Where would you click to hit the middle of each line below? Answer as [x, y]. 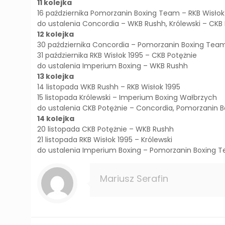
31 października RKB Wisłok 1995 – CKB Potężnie [117, 55]
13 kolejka [56, 77]
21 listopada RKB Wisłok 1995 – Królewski [105, 140]
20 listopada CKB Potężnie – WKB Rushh [106, 129]
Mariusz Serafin [134, 179]
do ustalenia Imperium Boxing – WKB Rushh [113, 66]
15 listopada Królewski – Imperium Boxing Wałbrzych [127, 98]
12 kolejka [56, 34]
